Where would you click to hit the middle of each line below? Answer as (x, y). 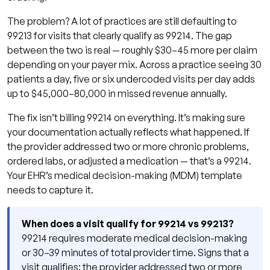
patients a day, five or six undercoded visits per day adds (131, 79)
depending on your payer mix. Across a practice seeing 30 (134, 64)
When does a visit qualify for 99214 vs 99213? (128, 223)
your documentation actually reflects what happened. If (128, 132)
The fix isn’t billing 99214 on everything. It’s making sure (126, 117)
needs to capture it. (50, 190)
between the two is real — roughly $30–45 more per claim (132, 50)
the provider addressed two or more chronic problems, (128, 146)
